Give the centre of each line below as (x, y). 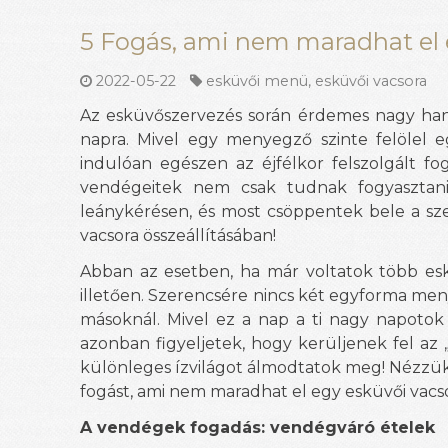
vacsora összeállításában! (178, 235)
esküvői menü (257, 80)
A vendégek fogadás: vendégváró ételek (257, 427)
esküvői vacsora (371, 80)
